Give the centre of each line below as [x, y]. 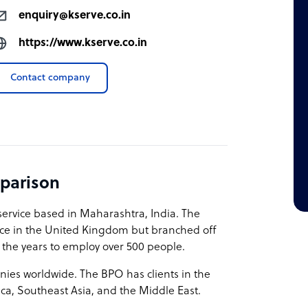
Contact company [51, 78]
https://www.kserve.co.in [83, 43]
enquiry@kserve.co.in [75, 15]
